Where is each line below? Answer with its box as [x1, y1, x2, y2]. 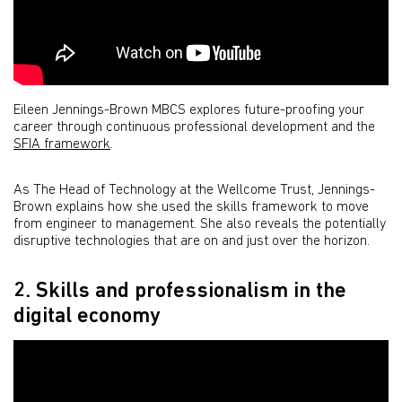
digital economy [13, 306, 161, 328]
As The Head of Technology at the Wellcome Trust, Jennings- [13, 183, 375, 198]
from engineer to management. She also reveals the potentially [13, 217, 386, 232]
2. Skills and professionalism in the [13, 281, 346, 303]
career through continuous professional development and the [13, 120, 375, 135]
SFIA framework [13, 137, 110, 153]
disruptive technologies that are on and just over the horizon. [13, 234, 370, 249]
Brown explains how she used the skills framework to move [13, 200, 369, 215]
